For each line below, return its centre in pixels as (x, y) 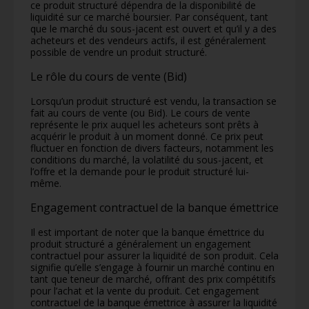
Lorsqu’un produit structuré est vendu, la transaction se (153, 101)
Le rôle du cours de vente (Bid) (109, 76)
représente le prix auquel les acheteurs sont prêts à (144, 124)
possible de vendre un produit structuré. (119, 52)
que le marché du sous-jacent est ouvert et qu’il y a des (153, 28)
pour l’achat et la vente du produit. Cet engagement (145, 290)
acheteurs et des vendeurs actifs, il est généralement (148, 40)
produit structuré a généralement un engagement (141, 243)
